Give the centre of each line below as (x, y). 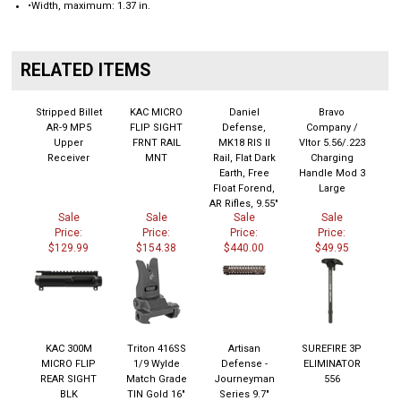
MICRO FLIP (69, 357)
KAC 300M (68, 342)
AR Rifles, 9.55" (244, 197)
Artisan (244, 342)
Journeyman (244, 372)
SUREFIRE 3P (332, 342)
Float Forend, (244, 182)
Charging (332, 151)
